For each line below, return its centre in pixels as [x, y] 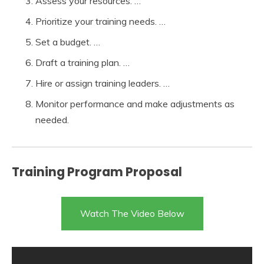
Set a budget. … [68, 42]
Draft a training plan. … [82, 62]
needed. [52, 119]
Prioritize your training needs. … [100, 21]
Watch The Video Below [132, 213]
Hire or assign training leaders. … [103, 83]
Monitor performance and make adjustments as [135, 103]
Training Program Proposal [97, 171]
